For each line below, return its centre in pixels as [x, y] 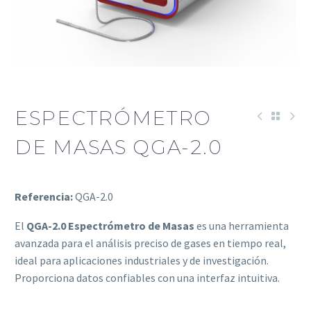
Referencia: [45, 196]
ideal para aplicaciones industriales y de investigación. [142, 261]
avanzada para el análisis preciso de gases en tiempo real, [150, 243]
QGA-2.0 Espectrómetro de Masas [110, 226]
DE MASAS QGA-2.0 [119, 147]
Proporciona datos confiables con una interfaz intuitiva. [147, 278]
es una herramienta [242, 226]
